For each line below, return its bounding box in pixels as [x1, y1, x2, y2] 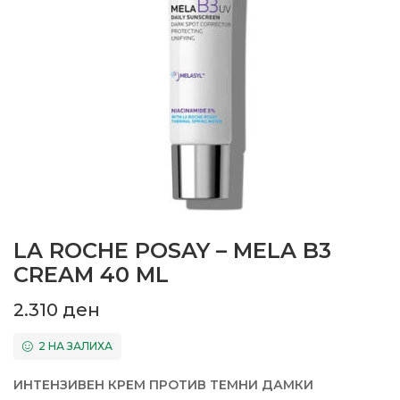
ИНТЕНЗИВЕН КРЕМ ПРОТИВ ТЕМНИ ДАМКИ [13, 377, 313, 394]
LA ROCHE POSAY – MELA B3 [13, 237, 331, 264]
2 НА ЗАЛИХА [38, 339, 113, 354]
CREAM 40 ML [13, 262, 169, 288]
